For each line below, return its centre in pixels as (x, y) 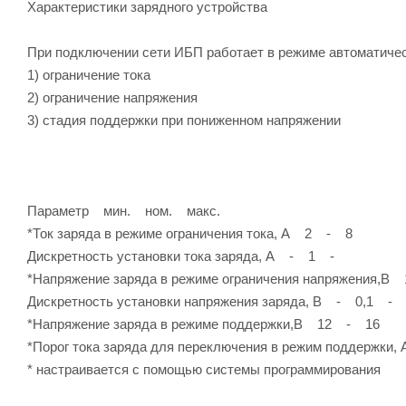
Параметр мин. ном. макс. (124, 210)
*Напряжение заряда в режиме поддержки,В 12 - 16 (203, 324)
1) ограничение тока (89, 74)
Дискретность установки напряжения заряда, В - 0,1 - (210, 301)
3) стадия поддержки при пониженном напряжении (184, 120)
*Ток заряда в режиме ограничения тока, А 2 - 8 (190, 233)
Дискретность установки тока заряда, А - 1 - (181, 256)
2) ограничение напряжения (112, 97)
